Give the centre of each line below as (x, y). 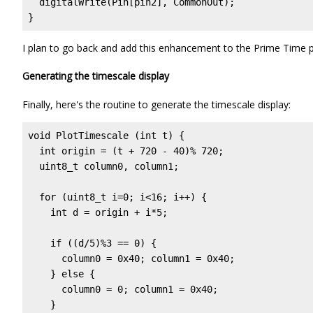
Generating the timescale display (96, 76)
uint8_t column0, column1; (103, 166)
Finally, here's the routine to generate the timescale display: (156, 104)
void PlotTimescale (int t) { (106, 135)
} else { (61, 274)
